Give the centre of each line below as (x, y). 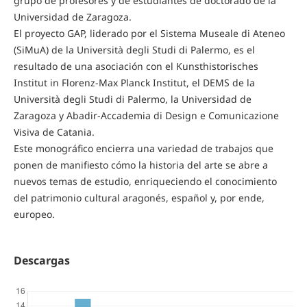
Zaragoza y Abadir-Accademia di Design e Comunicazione (146, 116)
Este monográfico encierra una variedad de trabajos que (143, 149)
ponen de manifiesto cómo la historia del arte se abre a (140, 165)
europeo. (34, 214)
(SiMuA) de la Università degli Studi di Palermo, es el (134, 50)
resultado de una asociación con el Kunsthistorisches (136, 66)
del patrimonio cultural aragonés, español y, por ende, (139, 198)
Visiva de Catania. (54, 132)
